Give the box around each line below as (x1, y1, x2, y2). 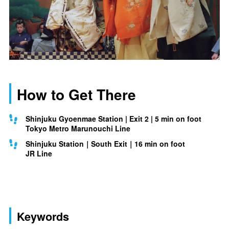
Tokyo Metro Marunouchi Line (26, 123, 130, 133)
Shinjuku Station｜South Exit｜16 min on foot (26, 139, 185, 149)
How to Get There (17, 83, 136, 105)
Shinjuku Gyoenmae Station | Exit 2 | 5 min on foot (26, 113, 201, 124)
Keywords (17, 209, 69, 225)
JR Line (26, 148, 52, 159)
